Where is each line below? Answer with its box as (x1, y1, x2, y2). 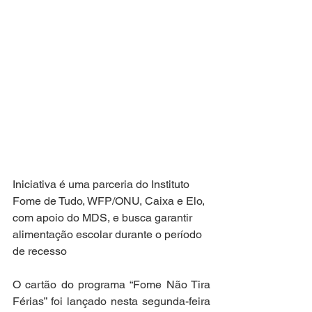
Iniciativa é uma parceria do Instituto (13, 178, 192, 191)
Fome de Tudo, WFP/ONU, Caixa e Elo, (13, 194, 208, 208)
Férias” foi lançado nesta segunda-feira (13, 295, 210, 308)
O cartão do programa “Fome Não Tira (13, 278, 210, 291)
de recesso (13, 244, 67, 258)
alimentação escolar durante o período (13, 228, 205, 241)
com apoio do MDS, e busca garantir (13, 211, 195, 224)
